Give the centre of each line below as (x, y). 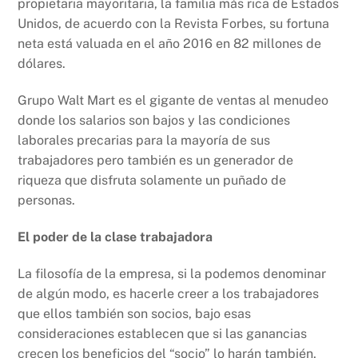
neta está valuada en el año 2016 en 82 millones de (170, 44)
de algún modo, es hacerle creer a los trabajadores (169, 293)
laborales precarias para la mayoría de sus (144, 141)
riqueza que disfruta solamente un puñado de (152, 181)
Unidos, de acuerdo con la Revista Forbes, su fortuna (174, 24)
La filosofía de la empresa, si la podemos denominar (172, 273)
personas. (47, 201)
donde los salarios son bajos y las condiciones (154, 121)
